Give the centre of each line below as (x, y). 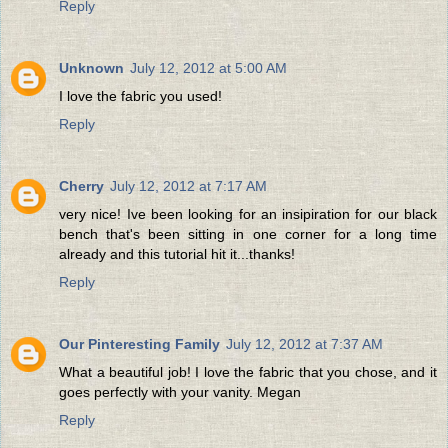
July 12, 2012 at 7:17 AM (188, 185)
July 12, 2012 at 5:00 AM (208, 67)
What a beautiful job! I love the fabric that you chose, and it (248, 371)
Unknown (91, 67)
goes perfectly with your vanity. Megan (180, 391)
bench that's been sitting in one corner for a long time (248, 233)
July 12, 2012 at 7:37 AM (304, 343)
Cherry (81, 185)
